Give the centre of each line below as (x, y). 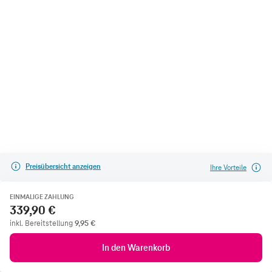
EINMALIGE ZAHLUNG (42, 197)
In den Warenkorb (136, 248)
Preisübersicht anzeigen (63, 166)
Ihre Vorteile (228, 167)
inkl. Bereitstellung (41, 223)
